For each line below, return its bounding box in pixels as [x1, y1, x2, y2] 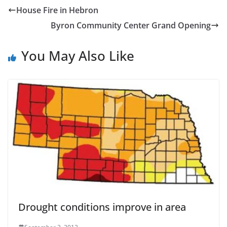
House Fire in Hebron [16, 4, 98, 16]
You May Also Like [21, 46, 134, 65]
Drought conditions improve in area [18, 200, 186, 214]
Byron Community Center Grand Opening [51, 19, 211, 31]
